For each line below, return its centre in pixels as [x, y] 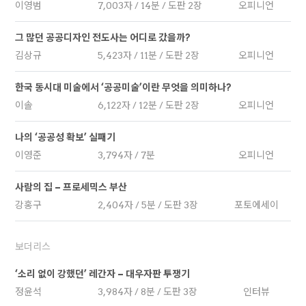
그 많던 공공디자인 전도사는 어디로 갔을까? [103, 38]
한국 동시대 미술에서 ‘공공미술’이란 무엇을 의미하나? [124, 87]
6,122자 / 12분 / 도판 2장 [149, 105]
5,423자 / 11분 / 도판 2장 [149, 55]
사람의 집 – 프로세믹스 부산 [71, 187]
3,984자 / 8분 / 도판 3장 [148, 292]
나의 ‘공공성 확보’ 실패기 [66, 137]
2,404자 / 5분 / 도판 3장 [148, 205]
